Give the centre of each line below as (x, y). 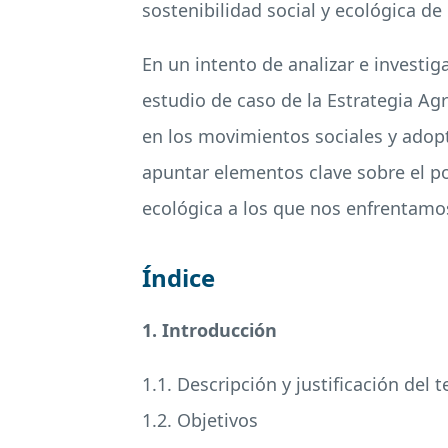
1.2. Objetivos (200, 420)
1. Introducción (209, 330)
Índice (178, 277)
